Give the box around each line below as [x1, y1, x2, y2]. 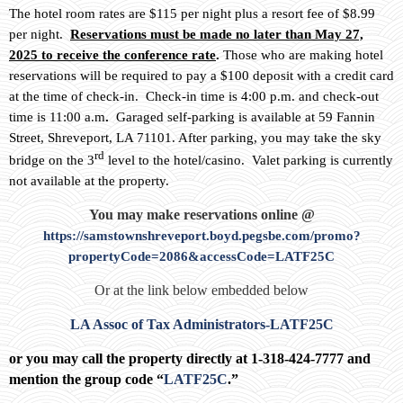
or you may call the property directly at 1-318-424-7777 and [9, 351, 371, 367]
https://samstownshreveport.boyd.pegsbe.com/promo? [42, 228, 361, 244]
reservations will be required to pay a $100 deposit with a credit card [9, 68, 394, 84]
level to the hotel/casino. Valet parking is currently [104, 153, 393, 168]
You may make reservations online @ [88, 207, 315, 223]
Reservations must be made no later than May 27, [70, 27, 363, 42]
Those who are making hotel [219, 48, 383, 63]
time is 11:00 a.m [9, 110, 105, 125]
